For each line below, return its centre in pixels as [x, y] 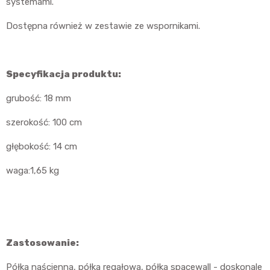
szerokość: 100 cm [44, 123]
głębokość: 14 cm [42, 147]
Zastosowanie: [42, 243]
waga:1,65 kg [33, 171]
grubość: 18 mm [39, 99]
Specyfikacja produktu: [64, 74]
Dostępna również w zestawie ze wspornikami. [103, 26]
